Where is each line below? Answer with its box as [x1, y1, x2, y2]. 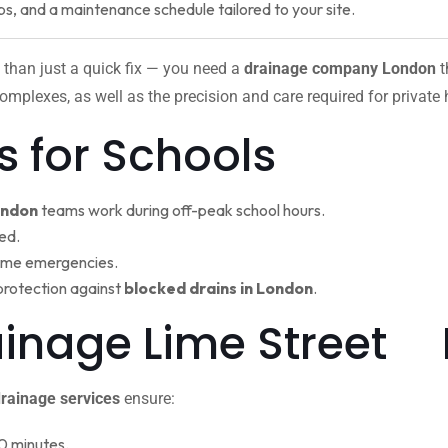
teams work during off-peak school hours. [38, 200, 325, 220]
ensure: [120, 389, 175, 408]
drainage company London [244, 59, 436, 78]
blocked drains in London [124, 278, 313, 298]
